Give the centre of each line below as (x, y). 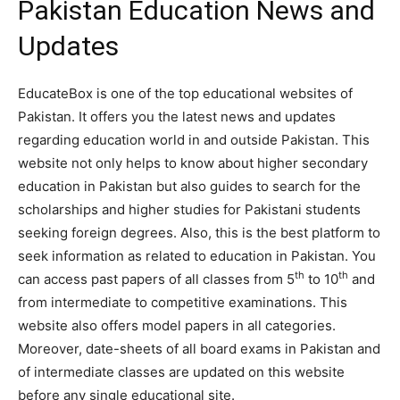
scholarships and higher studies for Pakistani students (189, 210)
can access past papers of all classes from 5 (156, 279)
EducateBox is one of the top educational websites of (185, 94)
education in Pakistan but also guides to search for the (189, 187)
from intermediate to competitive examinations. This (183, 303)
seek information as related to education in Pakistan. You (197, 256)
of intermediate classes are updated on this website (181, 372)
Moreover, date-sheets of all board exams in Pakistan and (199, 349)
